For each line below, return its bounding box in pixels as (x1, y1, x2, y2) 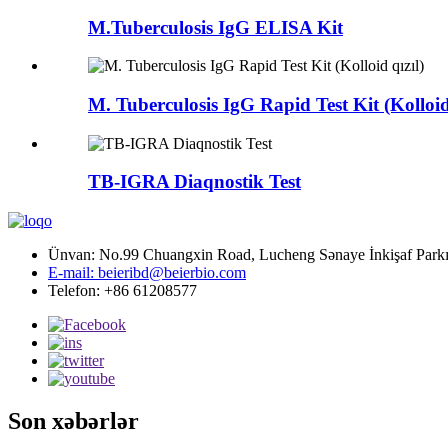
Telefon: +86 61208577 (48, 282, 197, 300)
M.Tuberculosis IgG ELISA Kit (88, 16, 343, 38)
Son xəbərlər (8, 408, 139, 434)
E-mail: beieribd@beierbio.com (48, 264, 246, 282)
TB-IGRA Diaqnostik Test (88, 171, 301, 193)
